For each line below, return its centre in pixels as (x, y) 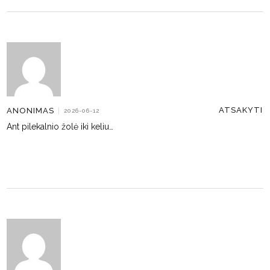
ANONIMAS (31, 110)
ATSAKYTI (241, 110)
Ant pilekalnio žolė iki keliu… (60, 127)
